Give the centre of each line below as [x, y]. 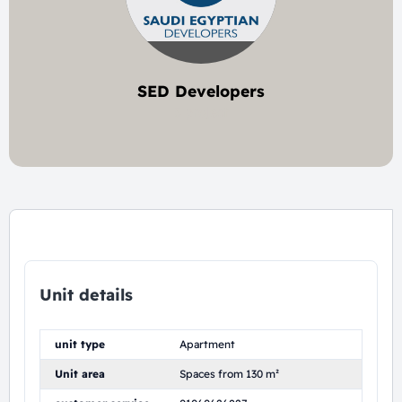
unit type [80, 344]
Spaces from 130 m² [229, 374]
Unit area [80, 374]
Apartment [207, 344]
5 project [201, 112]
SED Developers [201, 91]
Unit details [86, 295]
